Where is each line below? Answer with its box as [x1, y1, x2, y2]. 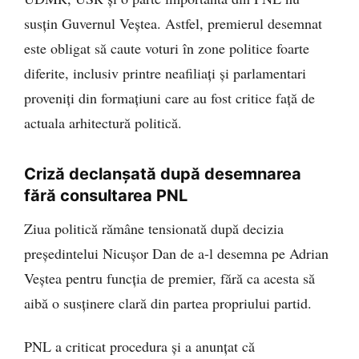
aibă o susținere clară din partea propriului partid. [24, 293, 312, 313]
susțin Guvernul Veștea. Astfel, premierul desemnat [24, 14, 322, 34]
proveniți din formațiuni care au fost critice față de [24, 88, 315, 108]
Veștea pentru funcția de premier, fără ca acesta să [24, 268, 315, 288]
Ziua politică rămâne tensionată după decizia [24, 219, 284, 239]
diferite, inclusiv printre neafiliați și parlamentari [24, 63, 306, 83]
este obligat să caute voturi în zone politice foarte [24, 38, 309, 58]
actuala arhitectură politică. [24, 113, 182, 133]
